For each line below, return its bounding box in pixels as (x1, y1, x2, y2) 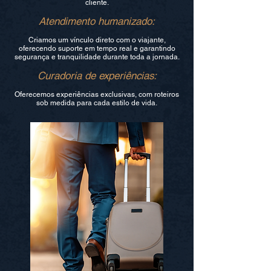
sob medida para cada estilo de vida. (36, 99, 157, 107)
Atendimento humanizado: (39, 15, 155, 27)
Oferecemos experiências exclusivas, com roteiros (15, 90, 179, 99)
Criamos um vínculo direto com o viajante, (28, 36, 166, 44)
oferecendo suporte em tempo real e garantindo (18, 44, 175, 53)
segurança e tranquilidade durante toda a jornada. (14, 53, 180, 61)
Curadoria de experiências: (37, 70, 157, 82)
